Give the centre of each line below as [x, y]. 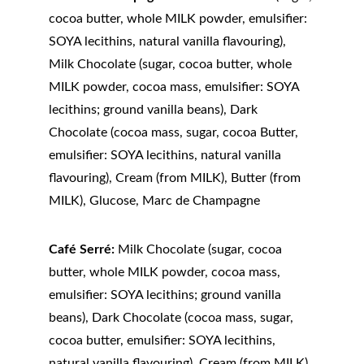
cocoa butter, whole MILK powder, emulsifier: [180, 19]
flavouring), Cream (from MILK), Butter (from [176, 178]
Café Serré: [82, 249]
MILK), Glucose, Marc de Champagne [154, 201]
